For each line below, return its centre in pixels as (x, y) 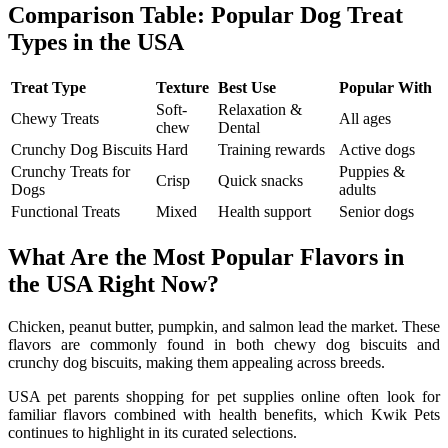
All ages (365, 119)
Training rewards (271, 150)
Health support (264, 212)
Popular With (385, 88)
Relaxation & (260, 110)
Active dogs (377, 150)
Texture (182, 88)
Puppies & (372, 172)
